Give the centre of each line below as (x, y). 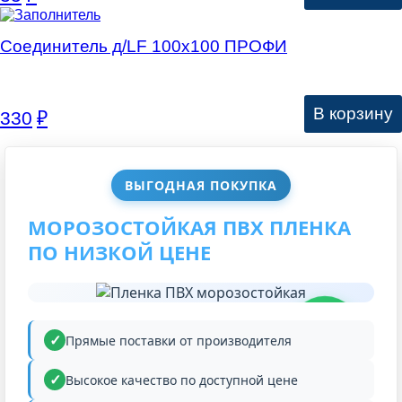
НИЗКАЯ (325, 325)
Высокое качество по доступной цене (182, 380)
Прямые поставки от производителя (179, 340)
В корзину (353, 114)
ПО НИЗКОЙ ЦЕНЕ (119, 252)
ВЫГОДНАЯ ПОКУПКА (201, 185)
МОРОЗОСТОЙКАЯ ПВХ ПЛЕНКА (189, 227)
